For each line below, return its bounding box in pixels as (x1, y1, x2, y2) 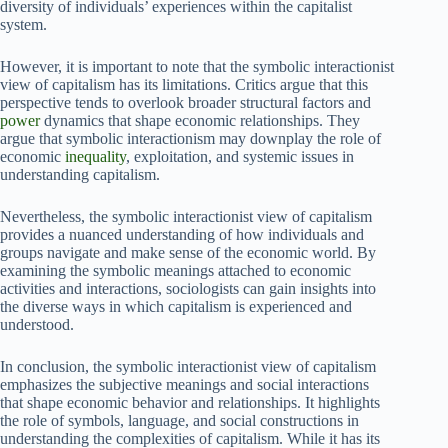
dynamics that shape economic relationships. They (40, 112, 360, 130)
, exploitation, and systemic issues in (126, 148, 354, 166)
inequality (65, 148, 126, 166)
